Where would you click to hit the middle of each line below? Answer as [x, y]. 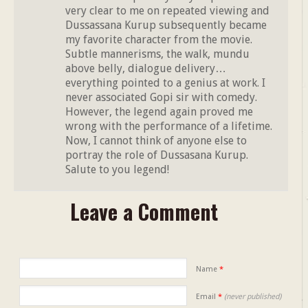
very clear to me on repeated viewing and [167, 10]
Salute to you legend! [117, 169]
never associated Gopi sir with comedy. [161, 97]
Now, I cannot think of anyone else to [156, 140]
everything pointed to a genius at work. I [165, 82]
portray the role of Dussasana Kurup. [157, 155]
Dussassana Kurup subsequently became [166, 25]
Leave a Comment [144, 211]
